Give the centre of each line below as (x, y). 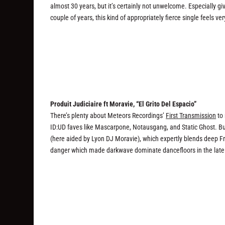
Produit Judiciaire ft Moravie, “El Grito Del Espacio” (124, 104)
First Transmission (191, 116)
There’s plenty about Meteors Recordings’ (108, 116)
